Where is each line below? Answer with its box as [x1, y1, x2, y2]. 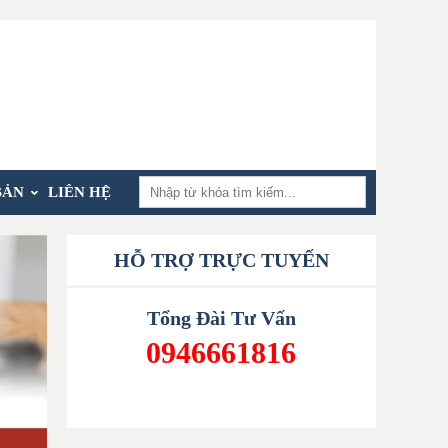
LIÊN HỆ [48, 184, 111, 200]
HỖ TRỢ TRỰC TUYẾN [113, 249, 329, 271]
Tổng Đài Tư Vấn [146, 307, 296, 329]
